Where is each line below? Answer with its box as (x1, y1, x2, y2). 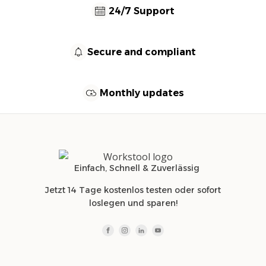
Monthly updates (99, 87, 184, 99)
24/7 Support (109, 5, 175, 17)
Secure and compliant (87, 46, 196, 58)
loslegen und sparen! (88, 198, 178, 208)
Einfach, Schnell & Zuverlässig (74, 163, 199, 173)
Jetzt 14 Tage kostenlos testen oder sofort (45, 185, 221, 195)
